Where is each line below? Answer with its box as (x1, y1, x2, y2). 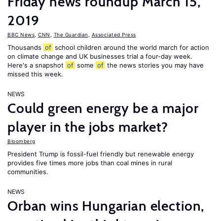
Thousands (7, 43, 43, 51)
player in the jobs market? (7, 118, 168, 135)
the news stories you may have (105, 61, 204, 69)
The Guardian (53, 32, 88, 37)
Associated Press (91, 32, 136, 37)
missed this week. (7, 70, 63, 78)
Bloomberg (7, 138, 36, 144)
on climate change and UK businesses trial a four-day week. (7, 52, 192, 60)
